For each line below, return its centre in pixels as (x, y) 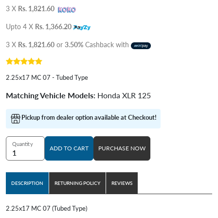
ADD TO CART (69, 148)
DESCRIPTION (27, 183)
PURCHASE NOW (122, 148)
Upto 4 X (20, 27)
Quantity (23, 144)
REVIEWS (122, 183)
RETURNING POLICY (77, 183)
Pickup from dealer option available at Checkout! (89, 118)
